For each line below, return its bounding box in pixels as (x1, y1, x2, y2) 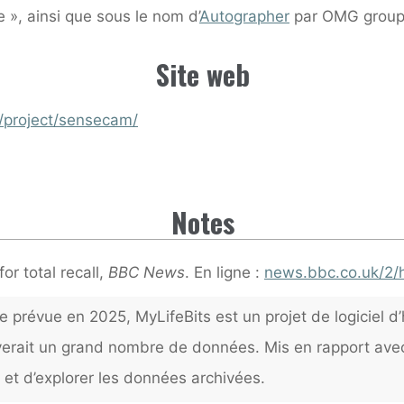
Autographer (198, 6, 289, 25)
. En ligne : (184, 262, 264, 281)
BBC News (107, 262, 185, 281)
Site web (155, 53, 249, 95)
